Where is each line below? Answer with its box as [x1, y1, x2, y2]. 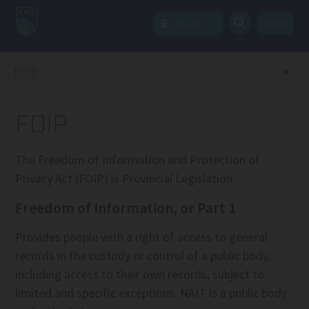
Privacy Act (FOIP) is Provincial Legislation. [15, 170, 236, 186]
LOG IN [170, 18, 199, 30]
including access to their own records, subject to [15, 266, 265, 282]
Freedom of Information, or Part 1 [15, 198, 237, 217]
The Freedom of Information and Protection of [15, 152, 261, 168]
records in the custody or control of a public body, [15, 248, 271, 263]
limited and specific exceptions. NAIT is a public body [15, 285, 288, 301]
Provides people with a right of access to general [15, 229, 268, 245]
